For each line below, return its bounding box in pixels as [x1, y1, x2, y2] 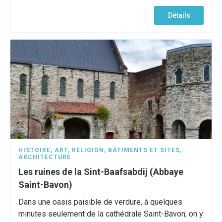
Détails [167, 11, 190, 19]
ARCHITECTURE [18, 154, 71, 161]
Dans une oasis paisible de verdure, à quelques [18, 197, 182, 207]
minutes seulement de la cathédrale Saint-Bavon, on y [18, 209, 203, 219]
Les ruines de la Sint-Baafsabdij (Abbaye [18, 166, 183, 177]
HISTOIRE [18, 147, 51, 154]
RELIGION [72, 147, 104, 154]
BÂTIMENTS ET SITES [108, 147, 180, 154]
